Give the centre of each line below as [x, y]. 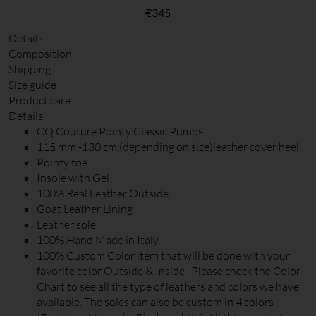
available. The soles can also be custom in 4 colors [155, 302]
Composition [40, 54]
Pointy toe [62, 163]
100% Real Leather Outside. [104, 194]
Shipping [30, 69]
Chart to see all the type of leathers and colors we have [168, 287]
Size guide [32, 85]
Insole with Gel [73, 178]
